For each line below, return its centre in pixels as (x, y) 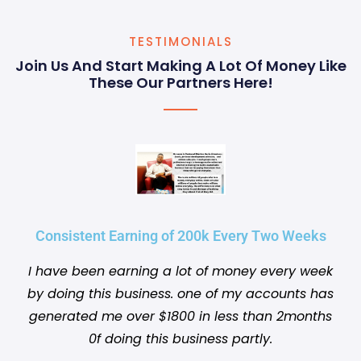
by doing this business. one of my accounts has (180, 294)
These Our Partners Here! (180, 82)
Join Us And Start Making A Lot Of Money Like (180, 65)
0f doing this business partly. (180, 339)
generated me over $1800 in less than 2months (180, 317)
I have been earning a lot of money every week (180, 272)
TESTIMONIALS (180, 41)
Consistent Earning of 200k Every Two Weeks (180, 236)
